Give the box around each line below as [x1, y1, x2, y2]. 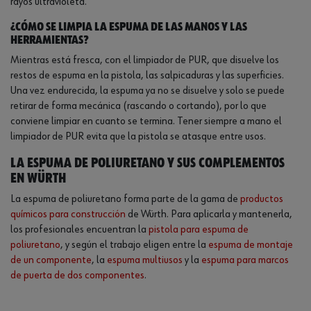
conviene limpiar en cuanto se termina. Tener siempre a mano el [10, 116, 282, 128]
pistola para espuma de [149, 224, 249, 236]
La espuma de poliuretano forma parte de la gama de [10, 194, 240, 205]
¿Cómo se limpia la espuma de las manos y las [10, 21, 247, 34]
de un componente [10, 255, 92, 267]
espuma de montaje [208, 239, 293, 251]
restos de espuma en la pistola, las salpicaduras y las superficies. [10, 70, 284, 82]
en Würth [10, 171, 66, 186]
